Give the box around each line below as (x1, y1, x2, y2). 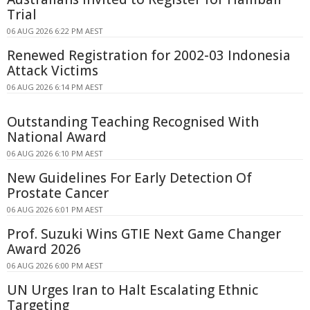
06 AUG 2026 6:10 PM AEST (7, 148, 103, 159)
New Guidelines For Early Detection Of (7, 169, 252, 188)
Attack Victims (7, 62, 98, 80)
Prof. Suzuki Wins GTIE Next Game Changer (7, 225, 281, 244)
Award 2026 (7, 240, 81, 259)
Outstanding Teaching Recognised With (7, 113, 259, 131)
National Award (7, 128, 107, 147)
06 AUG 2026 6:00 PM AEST (7, 260, 103, 271)
